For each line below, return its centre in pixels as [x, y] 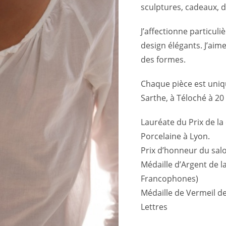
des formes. [163, 60]
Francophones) [169, 179]
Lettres [154, 207]
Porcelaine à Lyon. [175, 136]
